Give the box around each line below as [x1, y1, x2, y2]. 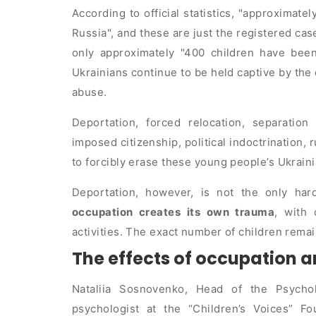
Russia [72, 26, 107, 40]
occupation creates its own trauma [72, 205, 275, 219]
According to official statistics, [72, 6, 238, 20]
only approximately [72, 46, 181, 60]
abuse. [72, 85, 107, 99]
